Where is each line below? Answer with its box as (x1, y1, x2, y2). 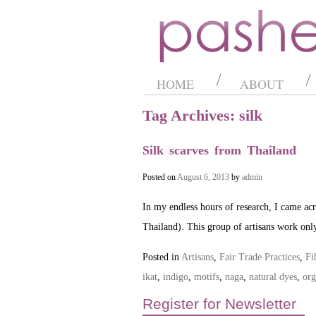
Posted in (142, 252, 181, 262)
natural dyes (249, 272, 297, 282)
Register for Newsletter (142, 296, 296, 312)
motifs (194, 272, 219, 282)
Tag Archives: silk (142, 107, 262, 124)
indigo (163, 272, 188, 282)
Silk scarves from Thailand (142, 143, 296, 157)
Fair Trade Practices (219, 252, 300, 262)
